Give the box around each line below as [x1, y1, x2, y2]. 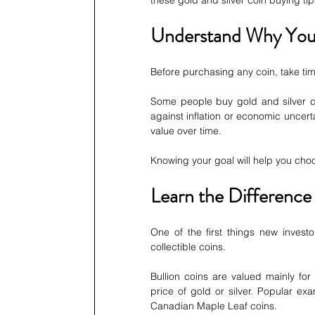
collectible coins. [150, 240, 226, 254]
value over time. [150, 124, 221, 138]
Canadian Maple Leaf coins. [150, 300, 277, 313]
